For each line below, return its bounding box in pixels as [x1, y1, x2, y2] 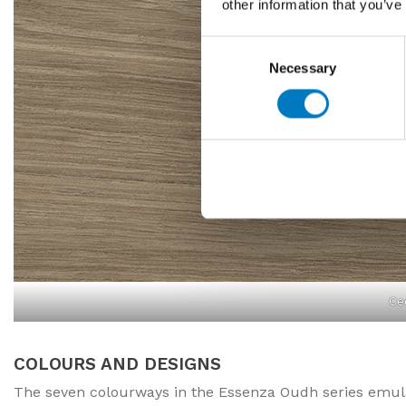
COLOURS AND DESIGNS [14, 353, 221, 374]
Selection [200, 60, 256, 76]
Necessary [269, 60, 336, 76]
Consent [200, 38, 251, 54]
